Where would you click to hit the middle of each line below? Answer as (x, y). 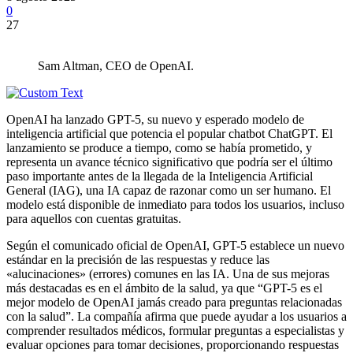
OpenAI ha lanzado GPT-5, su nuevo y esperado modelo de (155, 119)
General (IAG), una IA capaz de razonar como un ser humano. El (169, 190)
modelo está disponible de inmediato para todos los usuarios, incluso (175, 204)
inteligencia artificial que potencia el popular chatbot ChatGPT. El (169, 133)
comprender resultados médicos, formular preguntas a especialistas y (175, 330)
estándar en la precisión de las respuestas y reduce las (138, 259)
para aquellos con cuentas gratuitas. (94, 218)
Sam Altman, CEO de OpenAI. (116, 65)
